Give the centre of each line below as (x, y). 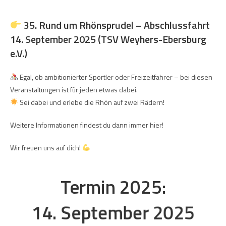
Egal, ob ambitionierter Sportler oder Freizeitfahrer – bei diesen (115, 77)
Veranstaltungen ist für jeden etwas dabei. (74, 89)
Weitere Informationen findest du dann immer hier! (87, 125)
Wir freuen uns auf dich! (46, 147)
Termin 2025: (113, 186)
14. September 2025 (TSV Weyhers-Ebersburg (108, 39)
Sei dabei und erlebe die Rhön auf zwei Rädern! (91, 102)
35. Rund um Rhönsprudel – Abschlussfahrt (116, 25)
